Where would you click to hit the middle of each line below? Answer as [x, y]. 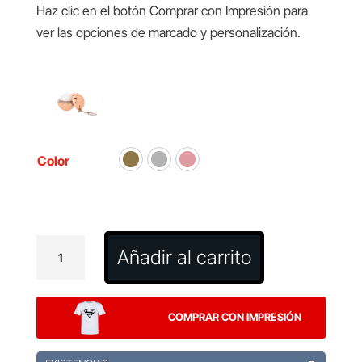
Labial [51, 289]
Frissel [53, 311]
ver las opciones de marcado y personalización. [168, 33]
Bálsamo [59, 267]
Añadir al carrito [185, 257]
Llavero [55, 245]
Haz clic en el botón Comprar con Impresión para [172, 11]
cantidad [59, 333]
